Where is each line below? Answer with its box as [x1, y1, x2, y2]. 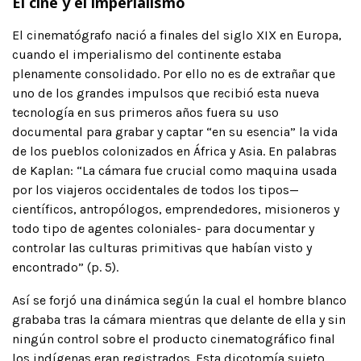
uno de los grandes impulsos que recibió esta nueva [12, 85, 319, 101]
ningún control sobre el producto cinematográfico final [12, 330, 335, 346]
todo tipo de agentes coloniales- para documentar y [12, 220, 314, 236]
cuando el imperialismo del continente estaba [12, 46, 281, 62]
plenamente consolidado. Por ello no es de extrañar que [12, 65, 335, 81]
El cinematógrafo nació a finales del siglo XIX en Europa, [12, 27, 342, 43]
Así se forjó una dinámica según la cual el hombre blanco [12, 292, 346, 308]
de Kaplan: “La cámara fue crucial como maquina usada [12, 162, 337, 178]
